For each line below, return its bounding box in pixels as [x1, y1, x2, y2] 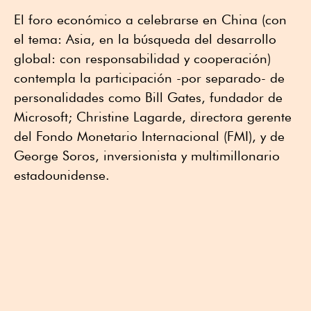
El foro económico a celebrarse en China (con [14, 11, 287, 27]
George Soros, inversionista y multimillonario [14, 147, 280, 163]
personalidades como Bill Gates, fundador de [14, 89, 283, 105]
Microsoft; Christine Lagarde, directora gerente [14, 108, 292, 124]
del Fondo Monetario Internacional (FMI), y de [14, 128, 285, 144]
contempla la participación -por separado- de [14, 69, 285, 85]
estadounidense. [14, 167, 110, 183]
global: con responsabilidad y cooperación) [14, 50, 271, 66]
